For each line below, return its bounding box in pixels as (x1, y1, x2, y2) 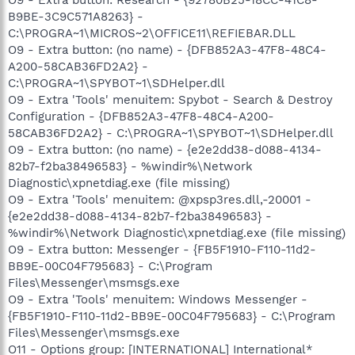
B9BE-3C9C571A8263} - (8, 9, 143, 24)
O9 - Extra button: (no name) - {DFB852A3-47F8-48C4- (8, 42, 326, 57)
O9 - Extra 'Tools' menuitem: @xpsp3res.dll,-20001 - (8, 192, 311, 207)
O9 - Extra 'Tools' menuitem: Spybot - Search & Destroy (8, 92, 333, 107)
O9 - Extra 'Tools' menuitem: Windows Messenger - (8, 292, 307, 307)
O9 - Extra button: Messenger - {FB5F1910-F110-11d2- (8, 242, 316, 257)
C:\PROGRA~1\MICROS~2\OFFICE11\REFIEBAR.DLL (8, 25, 296, 40)
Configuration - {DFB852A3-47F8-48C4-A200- (8, 109, 274, 124)
